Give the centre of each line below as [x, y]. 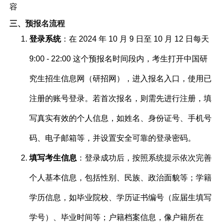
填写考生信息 [53, 158]
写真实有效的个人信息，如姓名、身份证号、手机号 [121, 118]
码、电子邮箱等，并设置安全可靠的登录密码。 [113, 138]
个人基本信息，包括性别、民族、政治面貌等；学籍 [121, 177]
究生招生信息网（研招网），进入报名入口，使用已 [121, 78]
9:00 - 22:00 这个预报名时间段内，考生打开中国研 [119, 58]
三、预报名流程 [37, 23]
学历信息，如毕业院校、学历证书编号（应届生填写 [121, 197]
